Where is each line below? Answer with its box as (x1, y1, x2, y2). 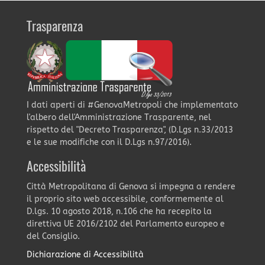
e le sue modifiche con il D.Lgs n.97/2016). (26, 137, 192, 147)
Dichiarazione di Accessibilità (26, 249, 144, 260)
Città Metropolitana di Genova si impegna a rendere (26, 181, 235, 192)
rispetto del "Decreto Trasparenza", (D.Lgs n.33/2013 (26, 124, 233, 135)
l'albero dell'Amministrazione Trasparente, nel (26, 112, 211, 122)
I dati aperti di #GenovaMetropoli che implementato (26, 99, 238, 110)
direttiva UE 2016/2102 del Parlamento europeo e (26, 218, 225, 229)
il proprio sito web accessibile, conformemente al (26, 193, 224, 204)
